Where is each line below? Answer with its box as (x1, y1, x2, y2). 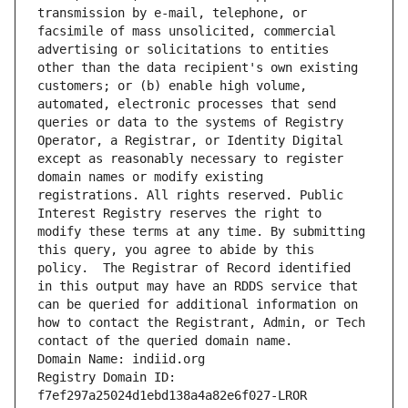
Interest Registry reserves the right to (37, 206, 321, 221)
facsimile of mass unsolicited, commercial (37, 24, 336, 39)
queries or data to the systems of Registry (37, 115, 343, 130)
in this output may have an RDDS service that (37, 279, 358, 294)
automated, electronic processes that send (37, 97, 336, 112)
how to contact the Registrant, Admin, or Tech (37, 315, 365, 331)
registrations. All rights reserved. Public (37, 188, 343, 203)
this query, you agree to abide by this (37, 242, 314, 258)
